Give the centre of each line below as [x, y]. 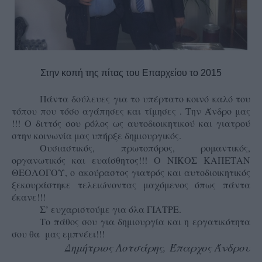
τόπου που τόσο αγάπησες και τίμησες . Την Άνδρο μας [131, 111]
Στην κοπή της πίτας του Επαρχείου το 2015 [131, 73]
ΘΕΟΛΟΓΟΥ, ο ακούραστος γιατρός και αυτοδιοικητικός [131, 172]
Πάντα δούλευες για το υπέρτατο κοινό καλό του [145, 99]
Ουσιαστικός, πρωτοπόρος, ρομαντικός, [145, 148]
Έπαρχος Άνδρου [210, 247]
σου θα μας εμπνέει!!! [58, 234]
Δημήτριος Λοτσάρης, [117, 247]
